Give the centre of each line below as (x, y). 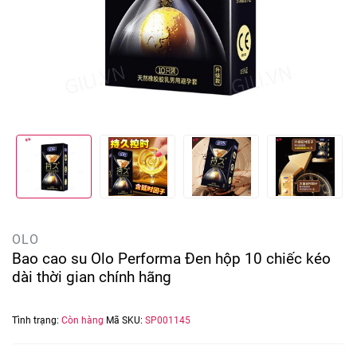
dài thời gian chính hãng (92, 277)
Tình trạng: (37, 320)
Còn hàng (84, 320)
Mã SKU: (126, 320)
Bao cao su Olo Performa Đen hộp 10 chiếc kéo (171, 259)
